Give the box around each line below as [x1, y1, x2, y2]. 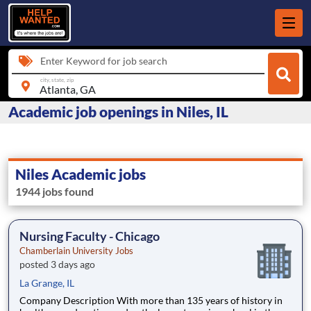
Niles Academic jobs [15, 165, 146, 183]
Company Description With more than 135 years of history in [19, 294, 117, 307]
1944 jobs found [15, 185, 94, 199]
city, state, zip [40, 76, 74, 83]
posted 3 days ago [19, 258, 95, 271]
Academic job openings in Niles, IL [8, 103, 228, 121]
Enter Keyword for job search [40, 55, 167, 67]
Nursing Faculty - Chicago [19, 228, 160, 244]
